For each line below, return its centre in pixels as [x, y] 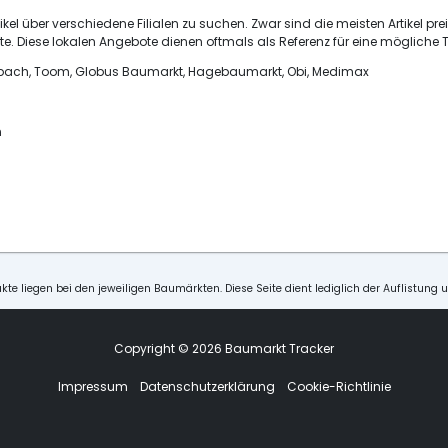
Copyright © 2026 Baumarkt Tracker [224, 348]
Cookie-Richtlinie [338, 386]
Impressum [92, 386]
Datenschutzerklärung [207, 386]
